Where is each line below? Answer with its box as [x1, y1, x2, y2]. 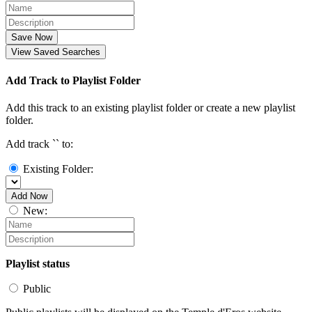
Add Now [11, 190, 47, 201]
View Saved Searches [11, 47, 100, 58]
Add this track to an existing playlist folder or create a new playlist [6, 101, 295, 114]
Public [23, 282, 51, 295]
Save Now [11, 32, 52, 43]
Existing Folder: [23, 162, 93, 175]
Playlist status [6, 257, 70, 270]
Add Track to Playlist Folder [6, 74, 141, 86]
